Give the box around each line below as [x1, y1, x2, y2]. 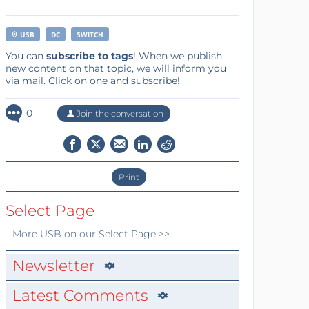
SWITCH [76, 29, 103, 39]
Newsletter [12, 256, 95, 275]
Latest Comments [12, 286, 148, 305]
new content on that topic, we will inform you [5, 61, 226, 74]
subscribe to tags [46, 49, 133, 62]
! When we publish [132, 49, 222, 62]
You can [5, 49, 46, 62]
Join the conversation [74, 108, 163, 119]
